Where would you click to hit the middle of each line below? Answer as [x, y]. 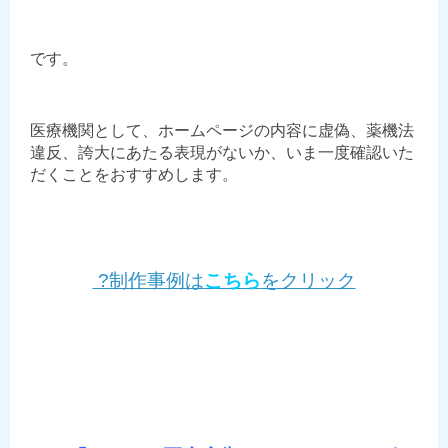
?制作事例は [148, 280]
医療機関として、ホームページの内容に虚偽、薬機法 [222, 130]
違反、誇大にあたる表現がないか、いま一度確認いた [222, 152]
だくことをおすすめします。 [134, 174]
